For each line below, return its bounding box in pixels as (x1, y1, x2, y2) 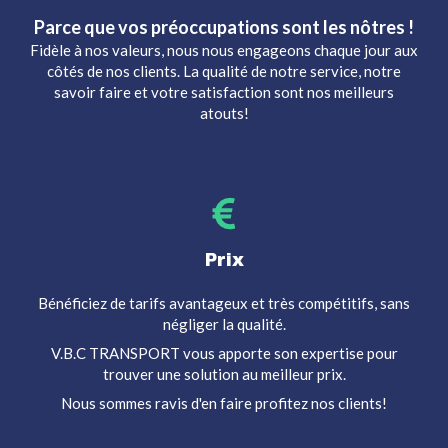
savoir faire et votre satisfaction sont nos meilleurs (54, 83, 394, 102)
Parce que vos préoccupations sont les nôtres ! (34, 16, 414, 39)
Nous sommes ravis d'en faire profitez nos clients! (61, 394, 387, 413)
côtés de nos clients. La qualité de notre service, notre (47, 62, 401, 81)
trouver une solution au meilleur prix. (102, 365, 346, 384)
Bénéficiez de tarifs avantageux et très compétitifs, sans (38, 294, 410, 313)
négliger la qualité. (162, 315, 286, 334)
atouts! (199, 104, 249, 123)
